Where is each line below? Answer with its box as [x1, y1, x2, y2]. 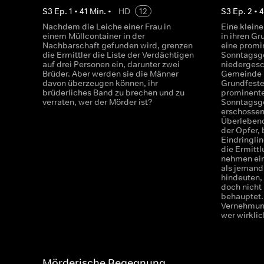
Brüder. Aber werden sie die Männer [42, 68, 179, 79]
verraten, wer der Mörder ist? [42, 97, 153, 107]
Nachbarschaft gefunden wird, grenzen [42, 40, 193, 51]
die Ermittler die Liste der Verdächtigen [42, 49, 194, 60]
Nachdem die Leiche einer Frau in [42, 21, 171, 32]
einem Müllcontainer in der [42, 31, 145, 41]
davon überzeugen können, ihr [42, 78, 158, 88]
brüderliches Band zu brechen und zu [42, 87, 184, 98]
